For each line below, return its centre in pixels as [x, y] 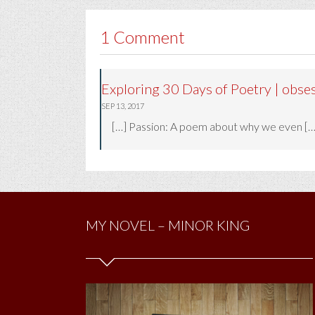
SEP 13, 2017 [123, 106]
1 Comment [142, 37]
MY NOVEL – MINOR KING [168, 225]
